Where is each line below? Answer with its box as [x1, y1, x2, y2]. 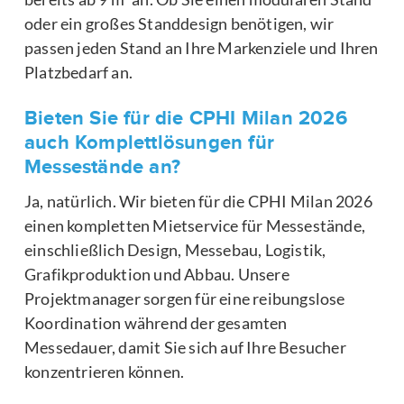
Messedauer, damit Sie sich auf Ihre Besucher [24, 336, 346, 357]
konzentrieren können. [24, 361, 185, 381]
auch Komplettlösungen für [24, 130, 274, 155]
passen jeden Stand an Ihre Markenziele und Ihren [24, 38, 379, 59]
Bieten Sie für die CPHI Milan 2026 [24, 106, 347, 131]
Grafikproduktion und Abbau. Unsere [24, 263, 289, 284]
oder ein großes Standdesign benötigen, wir [24, 14, 335, 34]
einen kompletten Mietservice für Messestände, [24, 215, 366, 235]
